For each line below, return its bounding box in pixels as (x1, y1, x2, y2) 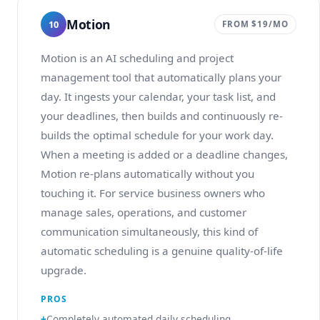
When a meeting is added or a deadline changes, (41, 147, 288, 161)
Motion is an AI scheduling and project (41, 51, 234, 65)
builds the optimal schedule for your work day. (41, 128, 274, 142)
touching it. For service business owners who (41, 186, 265, 200)
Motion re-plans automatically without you (41, 166, 254, 181)
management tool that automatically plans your (41, 70, 281, 84)
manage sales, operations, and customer (41, 205, 246, 219)
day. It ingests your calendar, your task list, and (41, 89, 276, 104)
